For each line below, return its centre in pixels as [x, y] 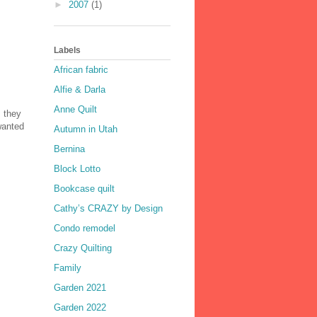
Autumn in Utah [86, 129]
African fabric [81, 70]
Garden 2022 [80, 308]
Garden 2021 [80, 288]
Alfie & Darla [80, 90]
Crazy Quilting [83, 248]
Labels [67, 50]
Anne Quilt [75, 110]
